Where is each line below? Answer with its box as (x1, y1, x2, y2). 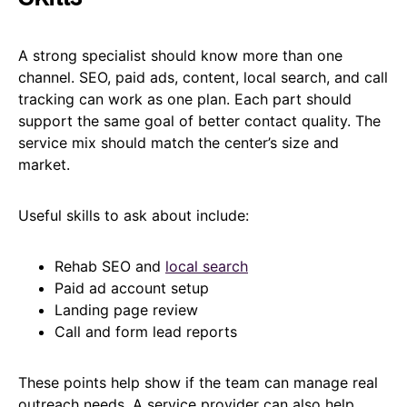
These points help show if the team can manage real (18, 372, 378, 392)
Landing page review (55, 300, 198, 319)
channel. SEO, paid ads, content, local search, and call (18, 67, 388, 86)
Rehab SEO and (55, 256, 165, 275)
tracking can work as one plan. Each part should (18, 89, 352, 108)
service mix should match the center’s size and (18, 133, 339, 152)
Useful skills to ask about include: (18, 205, 249, 224)
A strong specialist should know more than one (18, 45, 342, 65)
